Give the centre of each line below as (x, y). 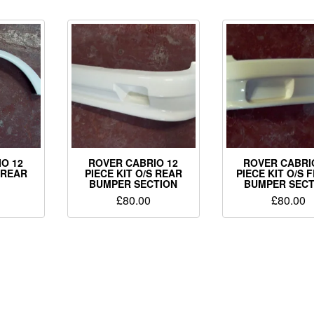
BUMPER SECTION (134, 183)
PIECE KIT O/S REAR (133, 173)
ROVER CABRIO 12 (134, 162)
